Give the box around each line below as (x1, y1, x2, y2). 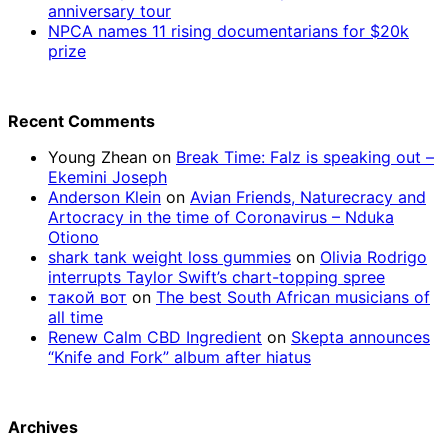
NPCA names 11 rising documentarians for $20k (48, 21, 409, 42)
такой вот (48, 287, 127, 308)
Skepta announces (291, 327, 430, 348)
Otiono (48, 227, 99, 248)
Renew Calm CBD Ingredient (48, 327, 262, 348)
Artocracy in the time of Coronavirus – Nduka (48, 207, 394, 228)
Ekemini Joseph (48, 167, 167, 188)
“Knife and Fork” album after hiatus (48, 347, 311, 368)
